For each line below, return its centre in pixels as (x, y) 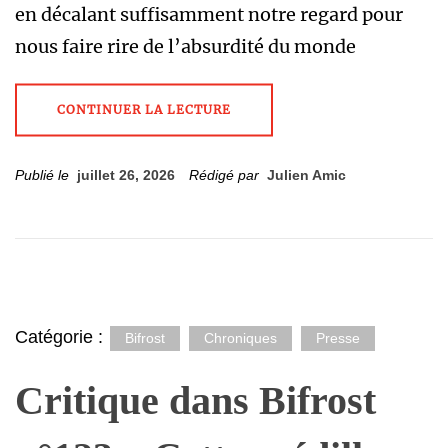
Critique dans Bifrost (195, 400)
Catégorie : (61, 337)
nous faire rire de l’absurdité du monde (185, 46)
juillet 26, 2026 (126, 175)
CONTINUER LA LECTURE (144, 109)
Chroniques (240, 338)
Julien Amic (306, 175)
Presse (338, 338)
